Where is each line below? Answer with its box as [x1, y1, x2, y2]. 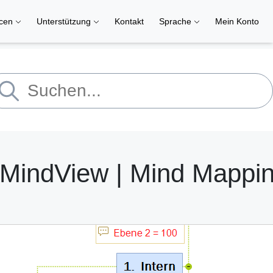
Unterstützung [37, 16, 93, 26]
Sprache [159, 16, 194, 26]
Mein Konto [215, 16, 259, 26]
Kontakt [115, 16, 144, 26]
